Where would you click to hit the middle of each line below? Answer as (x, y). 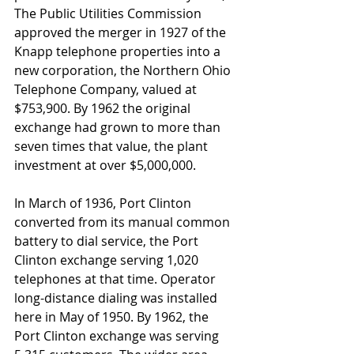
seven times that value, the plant (113, 146)
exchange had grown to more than (119, 127)
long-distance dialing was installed (117, 298)
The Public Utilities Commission (109, 13)
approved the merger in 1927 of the (122, 32)
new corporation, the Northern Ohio (124, 70)
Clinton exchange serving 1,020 (108, 260)
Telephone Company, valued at (107, 89)
